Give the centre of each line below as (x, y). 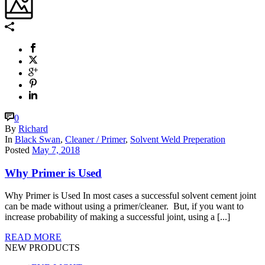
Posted (17, 150)
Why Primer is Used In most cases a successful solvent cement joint (130, 196)
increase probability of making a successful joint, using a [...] (117, 217)
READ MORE (33, 237)
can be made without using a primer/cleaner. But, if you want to (124, 206)
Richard (33, 128)
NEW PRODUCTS (42, 248)
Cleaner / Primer (95, 139)
